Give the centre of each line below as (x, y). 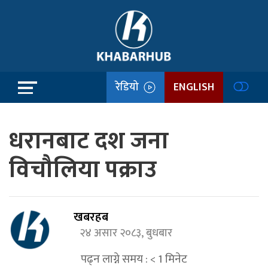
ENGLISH (194, 87)
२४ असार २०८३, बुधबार (129, 233)
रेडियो (130, 87)
